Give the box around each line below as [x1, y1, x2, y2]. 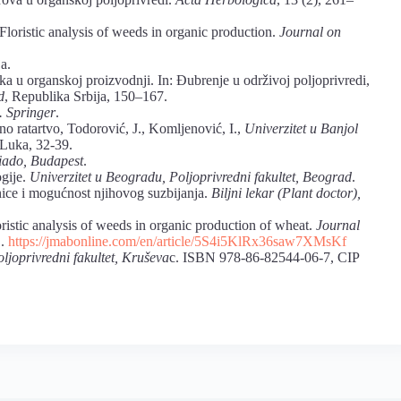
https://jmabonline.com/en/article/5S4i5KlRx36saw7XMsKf [8, 233, 346, 249]
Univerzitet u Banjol [244, 120, 358, 136]
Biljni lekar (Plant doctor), [211, 184, 361, 200]
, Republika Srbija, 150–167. [4, 88, 167, 104]
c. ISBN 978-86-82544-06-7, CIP [169, 249, 359, 265]
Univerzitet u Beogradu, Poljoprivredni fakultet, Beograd [30, 168, 352, 184]
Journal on [279, 23, 341, 39]
